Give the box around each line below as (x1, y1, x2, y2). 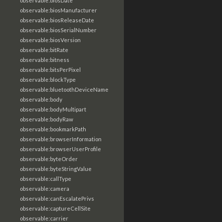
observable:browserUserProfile (20, 146, 101, 152)
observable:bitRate (20, 47, 68, 53)
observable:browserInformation (20, 136, 102, 142)
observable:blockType (20, 76, 76, 83)
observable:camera (20, 185, 69, 192)
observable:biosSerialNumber (20, 27, 97, 33)
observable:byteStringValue (20, 166, 92, 172)
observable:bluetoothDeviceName (20, 86, 109, 93)
